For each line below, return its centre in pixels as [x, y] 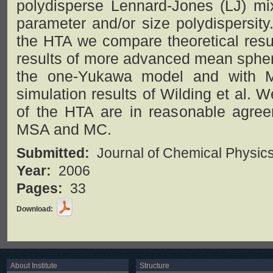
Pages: [41, 189]
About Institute [34, 266]
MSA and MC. [64, 129]
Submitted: [55, 153]
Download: [36, 209]
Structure [155, 266]
